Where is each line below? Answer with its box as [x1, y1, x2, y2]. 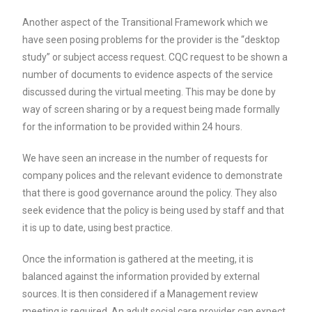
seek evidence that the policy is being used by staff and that [22, 205, 285, 216]
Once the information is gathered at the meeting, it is [22, 253, 254, 265]
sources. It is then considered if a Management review [22, 288, 259, 299]
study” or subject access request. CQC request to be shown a [22, 52, 288, 63]
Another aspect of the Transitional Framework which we [22, 17, 269, 28]
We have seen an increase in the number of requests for [22, 153, 269, 164]
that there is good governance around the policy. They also [22, 187, 278, 198]
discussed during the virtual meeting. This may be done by [22, 86, 276, 97]
